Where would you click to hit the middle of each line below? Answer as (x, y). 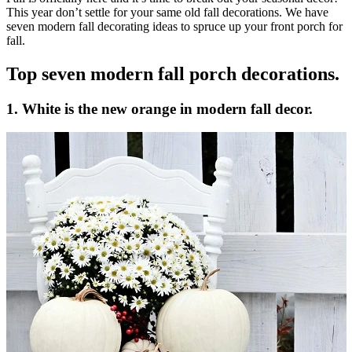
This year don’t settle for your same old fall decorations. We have (167, 12)
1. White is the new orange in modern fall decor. (159, 108)
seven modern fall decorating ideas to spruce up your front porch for (174, 26)
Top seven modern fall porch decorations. (173, 73)
